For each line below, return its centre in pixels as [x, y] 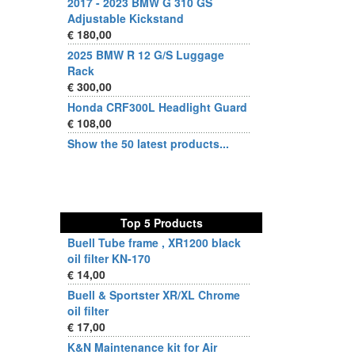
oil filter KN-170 [109, 258]
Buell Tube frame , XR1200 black [154, 242]
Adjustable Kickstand [126, 18]
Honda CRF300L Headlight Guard [157, 107]
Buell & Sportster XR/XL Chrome [154, 295]
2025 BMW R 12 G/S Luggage [146, 55]
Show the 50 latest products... [148, 143]
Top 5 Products [161, 223]
